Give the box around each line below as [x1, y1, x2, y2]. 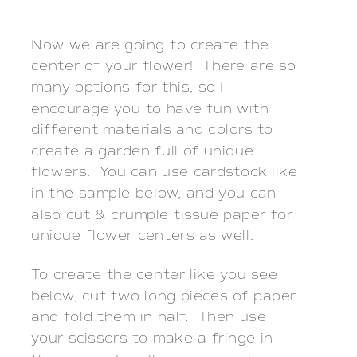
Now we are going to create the [31, 36, 269, 53]
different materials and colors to [31, 121, 273, 139]
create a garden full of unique [31, 142, 254, 159]
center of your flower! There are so [31, 57, 296, 75]
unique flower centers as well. [31, 227, 254, 245]
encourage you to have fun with [31, 100, 269, 117]
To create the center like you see [31, 266, 278, 284]
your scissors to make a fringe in [31, 330, 273, 347]
